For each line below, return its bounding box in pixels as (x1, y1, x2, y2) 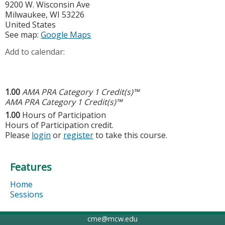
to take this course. (93, 130, 167, 141)
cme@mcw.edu (87, 214, 138, 224)
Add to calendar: (5, 46, 67, 58)
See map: (5, 29, 41, 41)
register (63, 130, 93, 141)
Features (10, 160, 52, 174)
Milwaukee (5, 9, 46, 21)
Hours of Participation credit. (5, 120, 114, 131)
